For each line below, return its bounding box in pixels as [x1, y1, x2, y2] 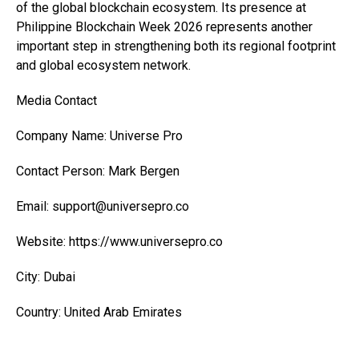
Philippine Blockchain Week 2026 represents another [16, 19, 313, 34]
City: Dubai [16, 269, 75, 284]
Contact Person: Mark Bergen [16, 163, 179, 179]
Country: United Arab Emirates [16, 305, 182, 320]
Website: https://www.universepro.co [16, 234, 223, 249]
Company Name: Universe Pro [16, 128, 183, 143]
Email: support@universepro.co [16, 199, 189, 214]
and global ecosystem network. [16, 58, 191, 73]
